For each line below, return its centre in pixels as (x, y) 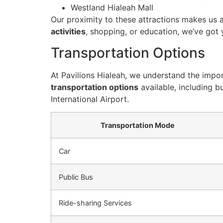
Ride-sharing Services (95, 203)
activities (68, 32)
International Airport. (90, 99)
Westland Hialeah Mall (112, 8)
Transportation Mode (138, 125)
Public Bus (76, 177)
